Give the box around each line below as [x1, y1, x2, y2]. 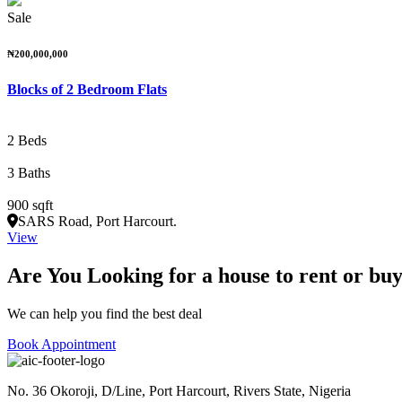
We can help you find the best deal [7, 306, 202, 322]
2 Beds [7, 133, 47, 149]
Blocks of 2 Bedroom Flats [7, 82, 167, 98]
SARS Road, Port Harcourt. [18, 214, 177, 230]
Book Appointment [7, 336, 116, 353]
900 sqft [7, 197, 53, 214]
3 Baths [7, 165, 50, 181]
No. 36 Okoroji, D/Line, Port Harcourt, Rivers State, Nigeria [7, 383, 351, 399]
